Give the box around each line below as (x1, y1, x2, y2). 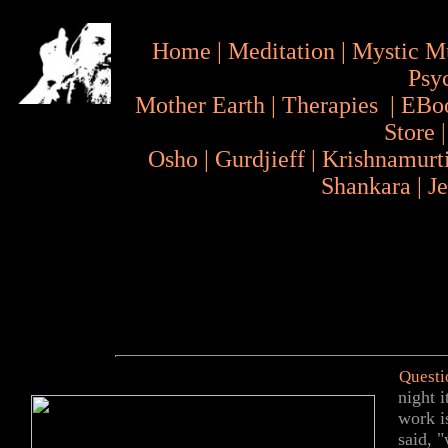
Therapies (282, 92, 378, 118)
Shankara (321, 173, 412, 199)
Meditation (228, 38, 335, 64)
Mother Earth (135, 92, 265, 118)
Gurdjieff (215, 146, 305, 172)
